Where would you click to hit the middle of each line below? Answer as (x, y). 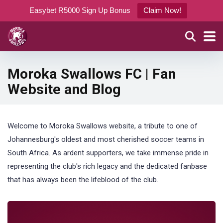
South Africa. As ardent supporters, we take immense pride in (108, 153)
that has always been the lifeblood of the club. (83, 180)
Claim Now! (162, 10)
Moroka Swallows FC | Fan (92, 74)
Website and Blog (64, 89)
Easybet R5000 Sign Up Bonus (80, 10)
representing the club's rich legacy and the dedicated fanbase (107, 166)
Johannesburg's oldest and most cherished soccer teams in (106, 139)
